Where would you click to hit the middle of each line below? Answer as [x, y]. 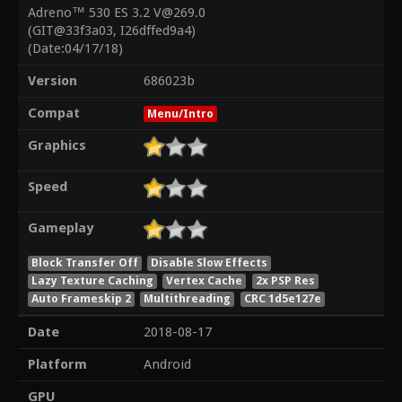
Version [52, 81]
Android [167, 365]
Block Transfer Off [84, 262]
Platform [57, 365]
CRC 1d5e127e [283, 298]
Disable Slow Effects [210, 262]
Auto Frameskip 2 [81, 298]
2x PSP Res [286, 280]
